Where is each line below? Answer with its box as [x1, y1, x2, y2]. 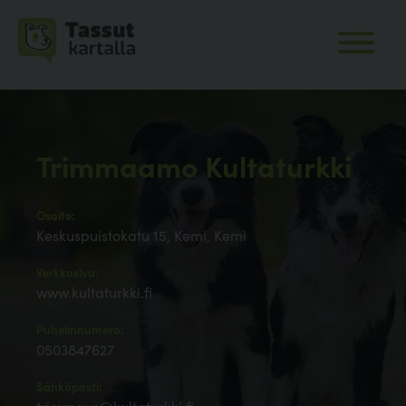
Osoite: [36, 207, 75, 225]
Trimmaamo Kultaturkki [36, 145, 352, 186]
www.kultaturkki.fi [36, 282, 152, 303]
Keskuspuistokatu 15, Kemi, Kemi [36, 225, 246, 246]
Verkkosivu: [36, 264, 99, 282]
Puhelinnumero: [36, 321, 124, 339]
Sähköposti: [36, 378, 102, 396]
